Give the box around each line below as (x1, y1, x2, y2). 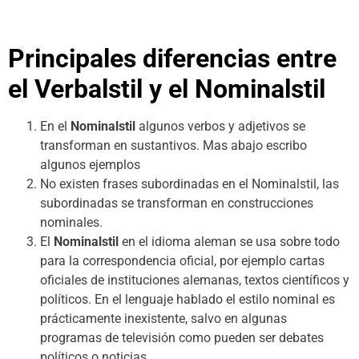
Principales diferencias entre (8, 43, 337, 75)
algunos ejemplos (40, 157, 140, 173)
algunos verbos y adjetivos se (135, 119, 305, 135)
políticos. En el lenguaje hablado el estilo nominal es (40, 292, 335, 308)
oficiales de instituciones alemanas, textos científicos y (40, 272, 349, 288)
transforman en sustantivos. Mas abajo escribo (40, 138, 307, 154)
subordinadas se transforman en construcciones (40, 196, 313, 212)
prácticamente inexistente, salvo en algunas (40, 311, 287, 327)
